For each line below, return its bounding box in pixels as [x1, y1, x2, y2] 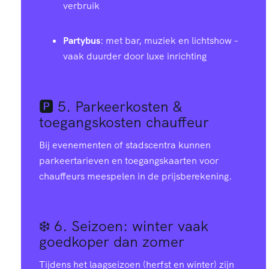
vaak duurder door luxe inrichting [63, 50, 207, 63]
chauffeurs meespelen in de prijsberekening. [39, 169, 232, 183]
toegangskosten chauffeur [39, 112, 209, 131]
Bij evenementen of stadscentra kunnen [39, 138, 211, 151]
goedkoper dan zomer [39, 232, 184, 251]
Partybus [63, 34, 100, 47]
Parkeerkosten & [75, 97, 182, 116]
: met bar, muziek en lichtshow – [100, 34, 238, 47]
